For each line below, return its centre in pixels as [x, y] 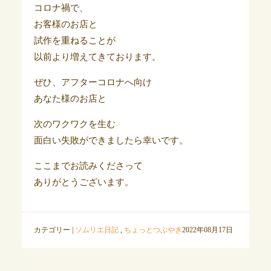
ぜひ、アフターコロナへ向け [93, 83]
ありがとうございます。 [83, 182]
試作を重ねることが [74, 41]
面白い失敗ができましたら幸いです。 [111, 141]
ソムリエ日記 [96, 230]
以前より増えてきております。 [97, 57]
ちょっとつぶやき [153, 230]
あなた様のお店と [70, 99]
